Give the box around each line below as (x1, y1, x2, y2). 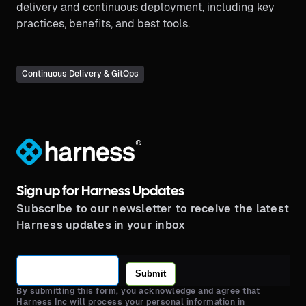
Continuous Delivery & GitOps (22, 69, 139, 79)
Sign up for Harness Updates (16, 184, 184, 198)
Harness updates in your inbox (16, 218, 186, 232)
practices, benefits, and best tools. (16, 17, 190, 31)
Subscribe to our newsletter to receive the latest (16, 201, 289, 215)
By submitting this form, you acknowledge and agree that (16, 286, 260, 296)
